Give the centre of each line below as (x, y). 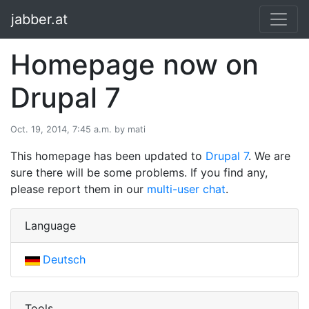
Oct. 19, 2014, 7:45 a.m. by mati (78, 129)
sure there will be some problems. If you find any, (139, 172)
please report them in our (79, 189)
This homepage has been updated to (108, 156)
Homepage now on (134, 64)
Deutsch (64, 259)
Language (50, 226)
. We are (269, 156)
